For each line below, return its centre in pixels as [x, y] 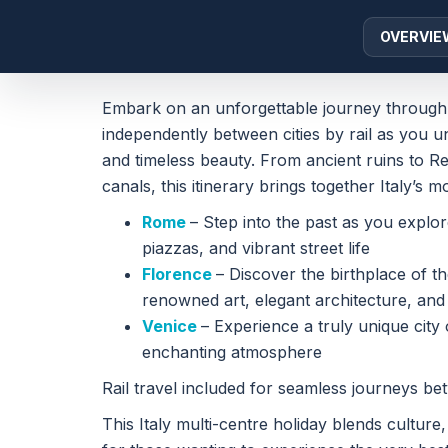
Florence [179, 274]
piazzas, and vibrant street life [256, 248]
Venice [171, 326]
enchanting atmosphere [232, 352]
